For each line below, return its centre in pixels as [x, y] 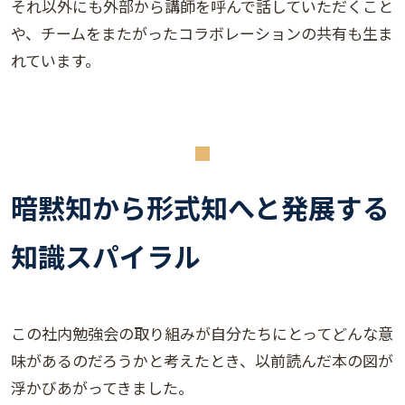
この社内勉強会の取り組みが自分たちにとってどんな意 [202, 334]
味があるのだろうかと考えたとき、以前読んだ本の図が [202, 361]
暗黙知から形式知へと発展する [200, 207]
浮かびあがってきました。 [102, 388]
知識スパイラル [106, 256]
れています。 [56, 61]
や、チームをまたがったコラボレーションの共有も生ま [202, 33]
